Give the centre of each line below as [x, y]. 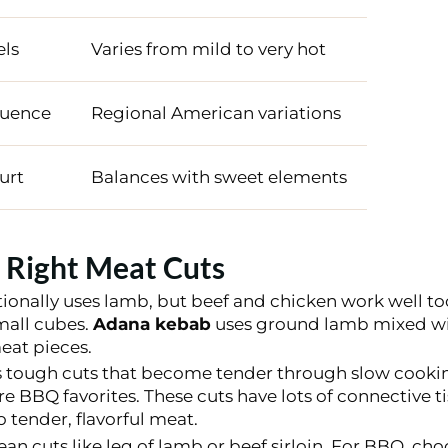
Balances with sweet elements [218, 176]
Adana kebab [151, 323]
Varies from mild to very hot [208, 48]
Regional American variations [215, 112]
